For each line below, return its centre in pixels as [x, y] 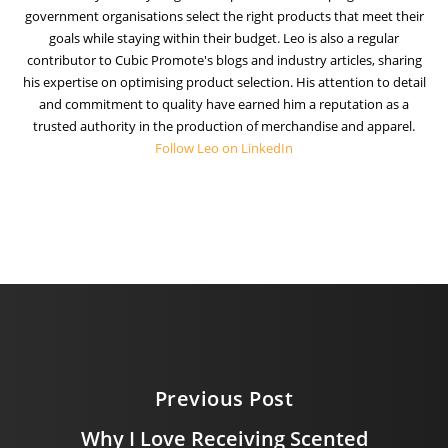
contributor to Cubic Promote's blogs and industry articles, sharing [224, 59]
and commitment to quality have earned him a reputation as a [224, 103]
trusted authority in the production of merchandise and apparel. [224, 125]
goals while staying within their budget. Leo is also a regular [224, 37]
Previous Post [224, 398]
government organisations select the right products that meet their [224, 15]
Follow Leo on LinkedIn [224, 147]
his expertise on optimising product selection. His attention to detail [224, 81]
